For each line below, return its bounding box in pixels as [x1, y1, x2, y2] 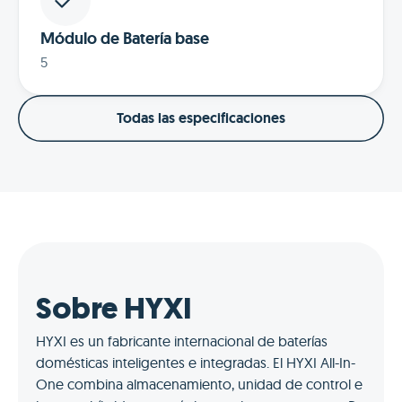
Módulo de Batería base [40, 27, 209, 49]
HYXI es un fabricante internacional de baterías [36, 331, 328, 350]
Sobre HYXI [36, 294, 192, 327]
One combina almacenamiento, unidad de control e [36, 374, 363, 393]
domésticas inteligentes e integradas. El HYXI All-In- [36, 353, 355, 371]
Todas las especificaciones [117, 108, 285, 127]
